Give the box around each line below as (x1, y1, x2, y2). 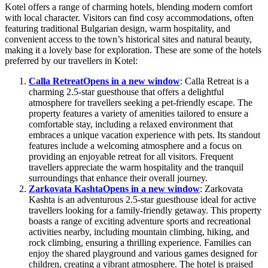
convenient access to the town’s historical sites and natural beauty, (5, 34, 252, 45)
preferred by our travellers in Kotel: (5, 56, 138, 66)
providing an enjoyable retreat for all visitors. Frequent (29, 151, 233, 162)
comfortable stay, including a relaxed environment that (29, 119, 233, 130)
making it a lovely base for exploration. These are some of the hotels (5, 45, 261, 56)
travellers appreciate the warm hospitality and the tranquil (29, 162, 243, 173)
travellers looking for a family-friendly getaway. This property (29, 205, 261, 216)
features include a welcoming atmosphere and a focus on (29, 141, 242, 151)
